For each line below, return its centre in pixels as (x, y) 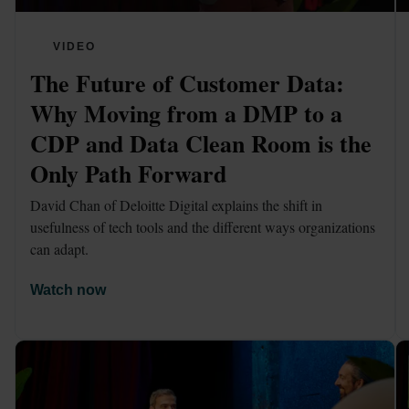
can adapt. (59, 249)
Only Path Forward (128, 173)
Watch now (68, 290)
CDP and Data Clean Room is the (201, 143)
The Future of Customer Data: (187, 83)
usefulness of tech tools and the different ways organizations (203, 227)
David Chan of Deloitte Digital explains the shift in (176, 205)
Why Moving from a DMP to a (186, 113)
